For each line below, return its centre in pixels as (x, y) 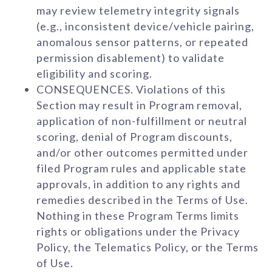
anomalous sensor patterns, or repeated (142, 42)
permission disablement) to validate (131, 58)
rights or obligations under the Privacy (138, 231)
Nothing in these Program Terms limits (138, 216)
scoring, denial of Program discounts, (134, 137)
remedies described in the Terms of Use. (142, 200)
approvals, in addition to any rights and (138, 184)
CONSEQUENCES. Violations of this (131, 89)
